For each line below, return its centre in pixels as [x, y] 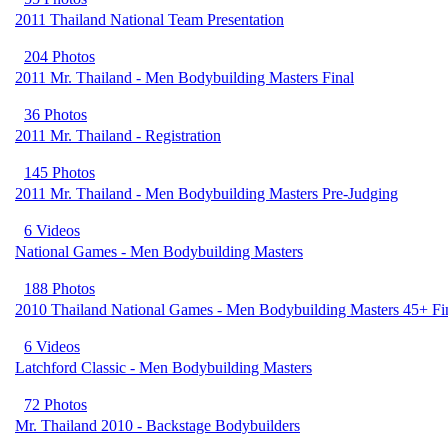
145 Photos [59, 172]
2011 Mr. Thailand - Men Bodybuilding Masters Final [184, 77]
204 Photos [59, 56]
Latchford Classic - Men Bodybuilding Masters [163, 367]
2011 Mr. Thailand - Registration [118, 135]
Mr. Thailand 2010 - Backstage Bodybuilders [157, 425]
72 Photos [55, 404]
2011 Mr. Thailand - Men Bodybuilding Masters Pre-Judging [206, 193]
